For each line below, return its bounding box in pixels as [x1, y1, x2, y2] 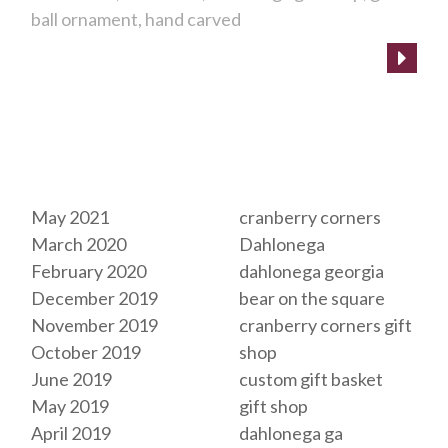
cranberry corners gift [239, 313, 412, 336]
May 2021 [31, 205, 109, 228]
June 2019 [31, 367, 112, 390]
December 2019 [31, 286, 158, 309]
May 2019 [31, 394, 109, 417]
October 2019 [31, 340, 141, 363]
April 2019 [31, 421, 111, 444]
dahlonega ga [239, 421, 343, 444]
